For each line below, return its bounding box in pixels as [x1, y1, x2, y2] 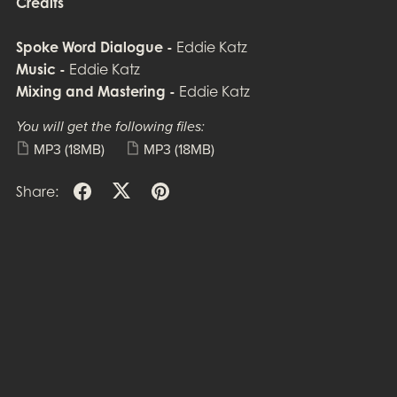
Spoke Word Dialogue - [15, 37, 173, 56]
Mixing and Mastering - [15, 82, 175, 100]
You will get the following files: [15, 117, 205, 136]
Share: [15, 183, 58, 201]
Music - [15, 59, 66, 78]
